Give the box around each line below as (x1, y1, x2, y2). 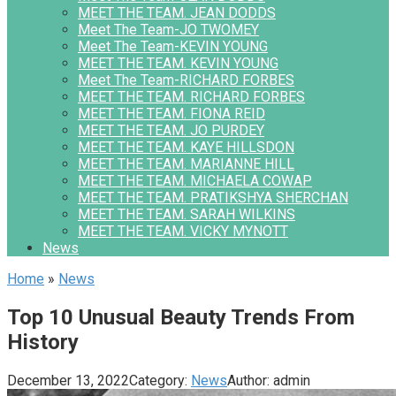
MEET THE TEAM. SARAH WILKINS (78, 206, 295, 223)
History (7, 329, 79, 354)
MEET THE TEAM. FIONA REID (78, 105, 265, 122)
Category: (129, 371, 187, 389)
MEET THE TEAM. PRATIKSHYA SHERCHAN (78, 189, 348, 206)
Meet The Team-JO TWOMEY (78, 21, 259, 38)
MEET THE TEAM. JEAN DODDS (78, 4, 276, 21)
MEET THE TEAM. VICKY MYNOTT (78, 223, 288, 240)
